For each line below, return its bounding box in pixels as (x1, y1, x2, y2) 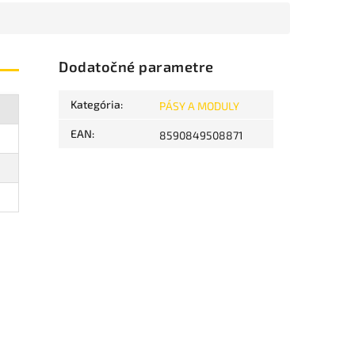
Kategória (71, 97, 121, 112)
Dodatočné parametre (59, 58, 214, 76)
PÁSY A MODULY (159, 99, 240, 113)
